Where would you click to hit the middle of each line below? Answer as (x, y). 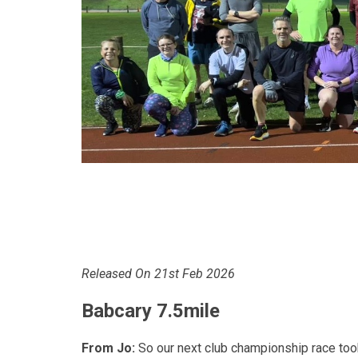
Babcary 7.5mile (151, 310)
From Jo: (108, 348)
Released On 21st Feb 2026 (158, 273)
